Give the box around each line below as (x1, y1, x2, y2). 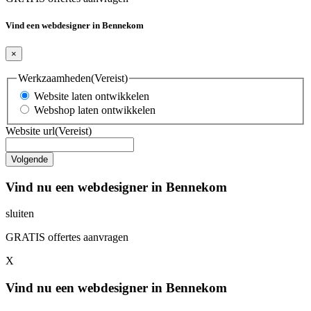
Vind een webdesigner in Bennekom (6, 20, 144, 31)
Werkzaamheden (18, 72, 91, 85)
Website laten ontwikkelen (34, 90, 149, 102)
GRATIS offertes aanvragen (6, 231, 128, 244)
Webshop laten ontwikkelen (34, 103, 155, 116)
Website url (6, 124, 55, 137)
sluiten (6, 208, 34, 220)
